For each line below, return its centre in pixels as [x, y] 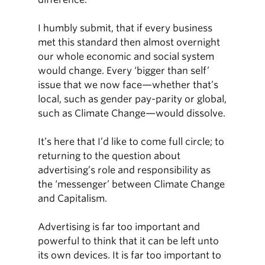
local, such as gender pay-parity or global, [132, 99]
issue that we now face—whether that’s [128, 85]
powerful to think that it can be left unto [129, 241]
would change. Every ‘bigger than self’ [124, 71]
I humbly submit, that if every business [125, 28]
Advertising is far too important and [119, 227]
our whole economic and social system [126, 56]
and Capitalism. [73, 198]
